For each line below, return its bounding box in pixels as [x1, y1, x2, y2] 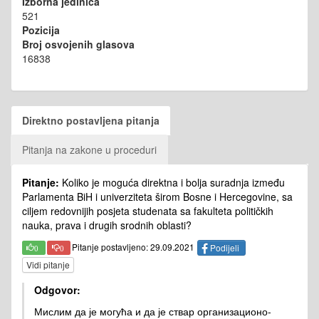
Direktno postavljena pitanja [22, 113, 159, 128]
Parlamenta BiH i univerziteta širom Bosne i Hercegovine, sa [22, 189, 293, 204]
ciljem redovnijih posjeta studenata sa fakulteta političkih [22, 204, 273, 219]
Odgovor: [34, 282, 80, 297]
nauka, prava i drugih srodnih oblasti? [22, 218, 192, 233]
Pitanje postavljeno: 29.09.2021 [72, 241, 195, 253]
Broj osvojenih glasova [22, 37, 135, 52]
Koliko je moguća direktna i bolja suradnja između [59, 175, 285, 190]
